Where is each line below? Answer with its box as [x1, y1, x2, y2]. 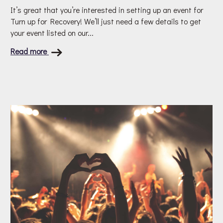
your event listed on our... [10, 27, 94, 38]
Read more [10, 46, 49, 57]
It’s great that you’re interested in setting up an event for [10, 4, 203, 15]
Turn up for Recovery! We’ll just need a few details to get [10, 16, 201, 27]
